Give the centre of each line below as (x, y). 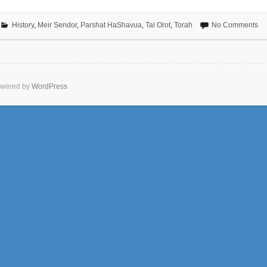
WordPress (49, 86)
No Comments (235, 25)
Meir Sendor (57, 25)
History (23, 25)
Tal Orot (158, 25)
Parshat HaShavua (111, 25)
